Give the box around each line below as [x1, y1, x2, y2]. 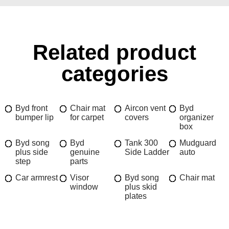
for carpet [70, 112, 104, 122]
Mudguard [179, 138, 216, 147]
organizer [179, 112, 214, 122]
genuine [70, 147, 100, 156]
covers [125, 112, 149, 122]
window [70, 182, 98, 191]
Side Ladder [125, 147, 169, 156]
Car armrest [15, 173, 58, 182]
